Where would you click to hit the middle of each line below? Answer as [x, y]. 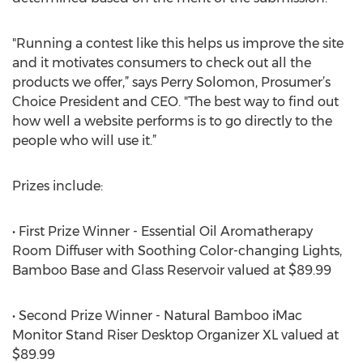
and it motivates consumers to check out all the [162, 63]
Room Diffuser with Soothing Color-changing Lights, [177, 251]
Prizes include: [58, 186]
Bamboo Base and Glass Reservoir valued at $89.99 [172, 270]
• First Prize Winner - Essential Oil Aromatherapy [162, 231]
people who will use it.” [84, 141]
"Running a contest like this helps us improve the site [178, 43]
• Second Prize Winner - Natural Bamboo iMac [157, 316]
